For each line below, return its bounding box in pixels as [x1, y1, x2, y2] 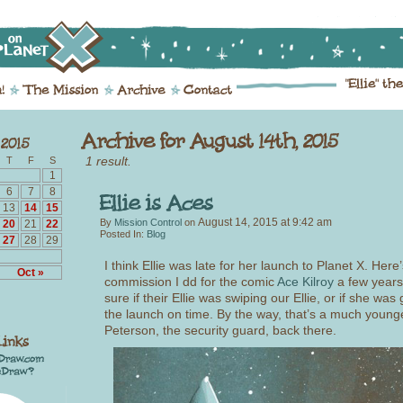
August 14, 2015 [198, 216, 278, 229]
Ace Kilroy [277, 274, 334, 290]
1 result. [85, 153, 131, 168]
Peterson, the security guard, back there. [104, 323, 336, 338]
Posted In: [100, 228, 147, 240]
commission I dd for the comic [104, 274, 277, 290]
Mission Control [114, 217, 182, 228]
